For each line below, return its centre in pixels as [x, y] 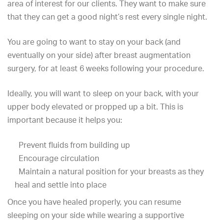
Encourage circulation [57, 158]
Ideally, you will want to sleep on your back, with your [103, 93]
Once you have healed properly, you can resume [94, 202]
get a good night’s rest [98, 17]
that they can [32, 17]
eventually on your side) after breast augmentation [99, 55]
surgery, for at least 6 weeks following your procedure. [106, 68]
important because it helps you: [65, 120]
